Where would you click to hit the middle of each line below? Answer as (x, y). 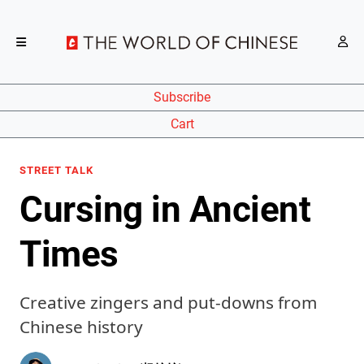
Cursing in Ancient (165, 210)
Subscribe (182, 97)
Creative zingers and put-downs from (168, 302)
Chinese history (81, 327)
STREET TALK (56, 170)
